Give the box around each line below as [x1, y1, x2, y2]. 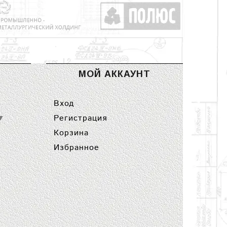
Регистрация [54, 112, 107, 124]
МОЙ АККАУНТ [79, 69, 150, 79]
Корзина [54, 127, 89, 139]
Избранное [54, 142, 99, 154]
